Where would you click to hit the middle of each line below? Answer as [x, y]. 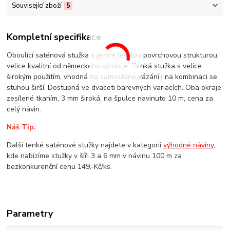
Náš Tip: [22, 127]
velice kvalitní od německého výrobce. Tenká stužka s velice [104, 66]
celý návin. [24, 109]
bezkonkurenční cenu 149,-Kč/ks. [60, 166]
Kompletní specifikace [54, 37]
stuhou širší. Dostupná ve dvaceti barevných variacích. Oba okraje [114, 87]
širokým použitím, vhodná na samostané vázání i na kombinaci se [112, 76]
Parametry [30, 213]
